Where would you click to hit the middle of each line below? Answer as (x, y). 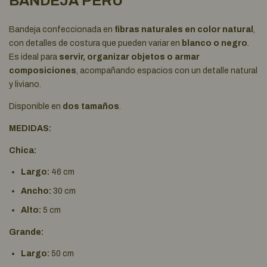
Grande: (26, 232)
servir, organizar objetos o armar (129, 57)
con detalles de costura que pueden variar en (95, 44)
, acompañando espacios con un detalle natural (167, 71)
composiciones (43, 71)
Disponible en (36, 107)
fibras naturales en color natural (184, 30)
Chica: (23, 151)
